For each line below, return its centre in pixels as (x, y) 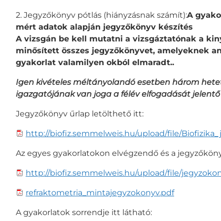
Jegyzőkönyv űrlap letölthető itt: (80, 113)
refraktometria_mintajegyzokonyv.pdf (100, 192)
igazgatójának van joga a (68, 94)
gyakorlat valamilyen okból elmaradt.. (95, 62)
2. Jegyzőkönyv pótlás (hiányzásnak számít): (101, 15)
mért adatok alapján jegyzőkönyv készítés (104, 27)
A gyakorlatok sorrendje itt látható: (84, 212)
